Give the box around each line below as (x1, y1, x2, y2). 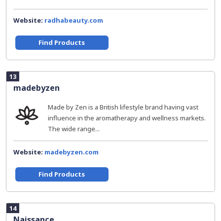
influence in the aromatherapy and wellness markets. (48, 113, 206, 122)
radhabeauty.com (44, 16, 103, 25)
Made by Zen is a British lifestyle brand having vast (48, 103, 198, 111)
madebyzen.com (44, 147, 99, 156)
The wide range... (48, 124, 100, 133)
